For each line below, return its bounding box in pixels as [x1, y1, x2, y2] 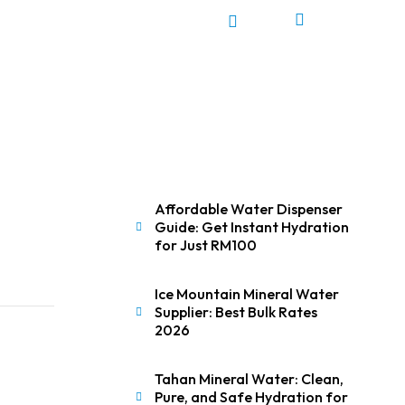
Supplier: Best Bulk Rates [154, 303, 317, 321]
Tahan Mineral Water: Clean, [154, 370, 344, 388]
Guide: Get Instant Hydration [154, 218, 349, 236]
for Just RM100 [154, 236, 257, 254]
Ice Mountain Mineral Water [154, 285, 339, 303]
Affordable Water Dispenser [154, 200, 343, 218]
